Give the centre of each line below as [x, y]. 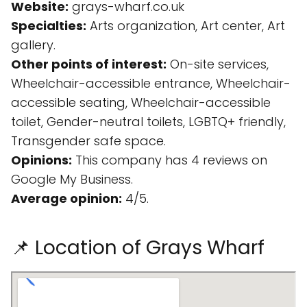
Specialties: [49, 26]
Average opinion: [66, 198]
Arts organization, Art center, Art [186, 26]
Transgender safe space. [88, 141]
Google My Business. [72, 179]
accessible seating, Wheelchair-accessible [141, 102]
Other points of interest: [89, 64]
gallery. [33, 45]
